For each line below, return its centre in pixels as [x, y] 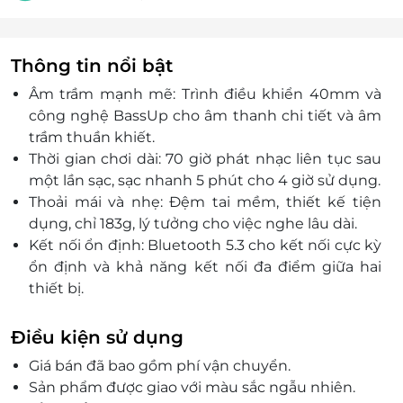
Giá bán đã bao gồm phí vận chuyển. [160, 366]
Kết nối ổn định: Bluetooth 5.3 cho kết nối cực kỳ [205, 246]
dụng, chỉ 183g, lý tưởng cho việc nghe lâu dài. [193, 224]
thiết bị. [56, 289]
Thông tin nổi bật [92, 66]
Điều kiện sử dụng [97, 338]
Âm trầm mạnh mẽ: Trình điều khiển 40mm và [205, 94]
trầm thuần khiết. [92, 138]
